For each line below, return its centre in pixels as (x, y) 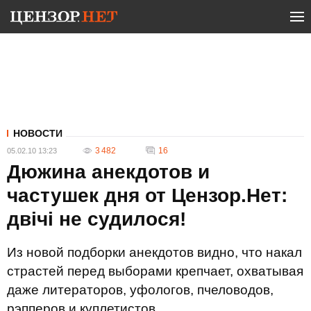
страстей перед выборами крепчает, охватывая (155, 271)
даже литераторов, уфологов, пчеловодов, (140, 290)
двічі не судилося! (96, 219)
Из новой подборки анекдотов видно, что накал (154, 252)
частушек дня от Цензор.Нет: (147, 195)
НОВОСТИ (38, 133)
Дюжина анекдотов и (108, 172)
